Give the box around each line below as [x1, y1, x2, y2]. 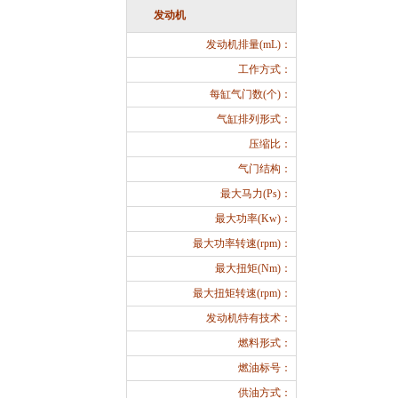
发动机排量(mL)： [206, 38, 291, 51]
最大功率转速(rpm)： [193, 237, 291, 250]
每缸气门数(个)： [210, 88, 291, 100]
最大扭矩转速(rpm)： [193, 287, 291, 299]
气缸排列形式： [217, 113, 291, 125]
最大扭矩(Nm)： [215, 262, 291, 275]
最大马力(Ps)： [220, 187, 291, 200]
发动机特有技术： [206, 312, 291, 324]
